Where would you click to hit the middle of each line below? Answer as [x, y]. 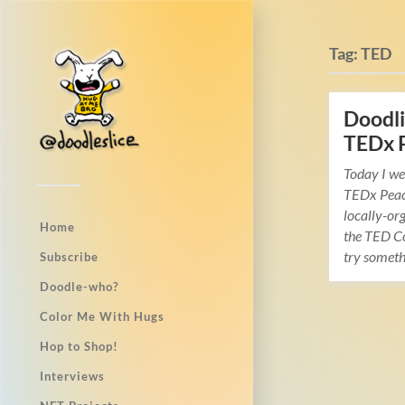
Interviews [72, 376]
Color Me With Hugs [102, 316]
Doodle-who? [79, 287]
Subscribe [69, 257]
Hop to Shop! [79, 346]
